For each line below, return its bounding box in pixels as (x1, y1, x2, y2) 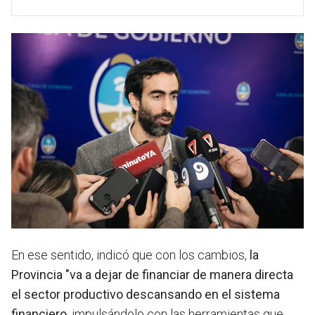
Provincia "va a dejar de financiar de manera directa (11, 266, 293, 282)
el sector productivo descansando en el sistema (11, 286, 280, 302)
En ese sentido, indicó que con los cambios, (11, 247, 250, 262)
